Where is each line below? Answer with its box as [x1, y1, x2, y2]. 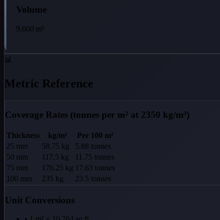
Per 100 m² [77, 131, 113, 139]
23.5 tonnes [75, 174, 111, 183]
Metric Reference [4, 77, 93, 90]
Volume [16, 4, 47, 15]
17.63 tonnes [75, 163, 115, 172]
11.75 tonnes [75, 152, 114, 161]
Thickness [6, 131, 40, 139]
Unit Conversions [5, 194, 75, 205]
